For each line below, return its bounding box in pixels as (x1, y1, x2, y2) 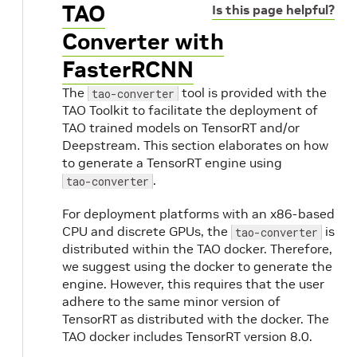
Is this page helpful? (212, 2, 335, 18)
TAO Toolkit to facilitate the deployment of (62, 102, 318, 118)
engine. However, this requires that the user (62, 276, 324, 292)
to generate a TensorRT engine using (62, 155, 282, 171)
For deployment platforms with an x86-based (62, 206, 335, 222)
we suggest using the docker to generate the (62, 258, 332, 274)
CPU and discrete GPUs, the (62, 223, 231, 239)
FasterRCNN (62, 56, 194, 84)
